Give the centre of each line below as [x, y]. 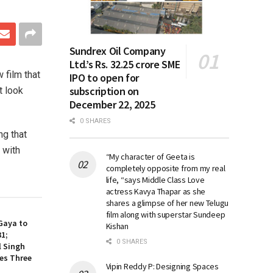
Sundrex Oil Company [117, 51]
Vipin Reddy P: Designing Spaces [162, 266]
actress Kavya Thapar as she [155, 191]
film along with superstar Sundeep [165, 214]
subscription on [104, 91]
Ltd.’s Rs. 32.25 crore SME [125, 64]
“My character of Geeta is [150, 156]
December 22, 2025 [112, 104]
